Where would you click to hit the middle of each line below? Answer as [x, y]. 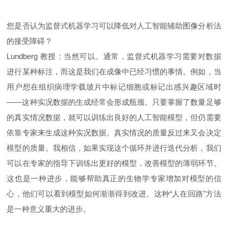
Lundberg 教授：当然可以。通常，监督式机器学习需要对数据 [114, 56]
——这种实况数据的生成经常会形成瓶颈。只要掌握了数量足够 [114, 102]
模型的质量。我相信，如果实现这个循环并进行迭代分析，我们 [114, 148]
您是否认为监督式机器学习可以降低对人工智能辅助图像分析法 [114, 26]
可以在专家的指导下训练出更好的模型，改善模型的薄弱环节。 [114, 163]
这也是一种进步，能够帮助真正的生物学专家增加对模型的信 [114, 179]
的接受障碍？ [30, 41]
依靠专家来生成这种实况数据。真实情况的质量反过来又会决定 [114, 133]
